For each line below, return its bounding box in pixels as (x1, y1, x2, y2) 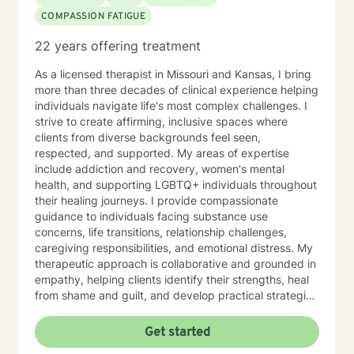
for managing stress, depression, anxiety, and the (35, 304, 291, 318)
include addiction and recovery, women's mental (35, 162, 284, 175)
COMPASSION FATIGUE (41, 10, 146, 23)
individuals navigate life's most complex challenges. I (35, 99, 307, 112)
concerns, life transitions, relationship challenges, (35, 225, 287, 239)
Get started (144, 325, 210, 341)
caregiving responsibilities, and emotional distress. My (35, 241, 313, 254)
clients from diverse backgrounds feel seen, (35, 130, 261, 144)
